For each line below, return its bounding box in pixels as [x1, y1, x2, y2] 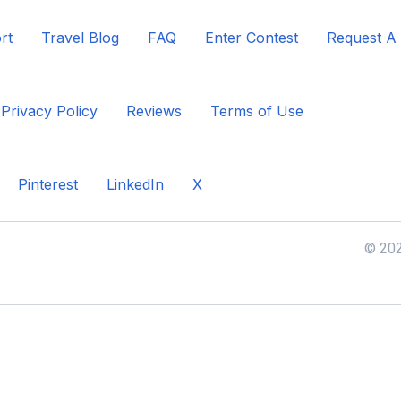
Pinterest [18, 175, 78, 193]
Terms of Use [210, 102, 303, 120]
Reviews [126, 102, 182, 120]
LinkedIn [107, 175, 164, 193]
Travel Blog [41, 29, 119, 47]
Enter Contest [205, 29, 298, 47]
